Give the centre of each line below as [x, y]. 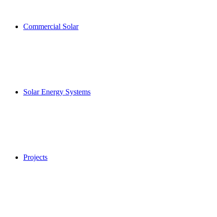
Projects [35, 157]
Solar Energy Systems [57, 92]
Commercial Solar [51, 26]
